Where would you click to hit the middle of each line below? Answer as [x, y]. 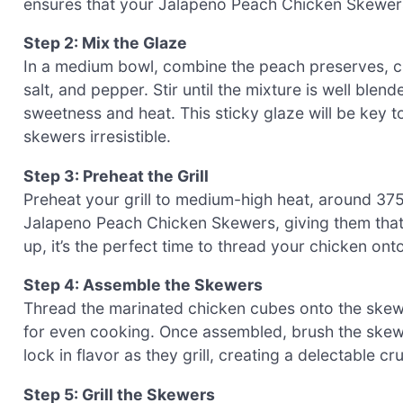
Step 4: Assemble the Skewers [143, 285]
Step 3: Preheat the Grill [116, 175]
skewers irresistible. [97, 137]
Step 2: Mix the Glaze [105, 43]
